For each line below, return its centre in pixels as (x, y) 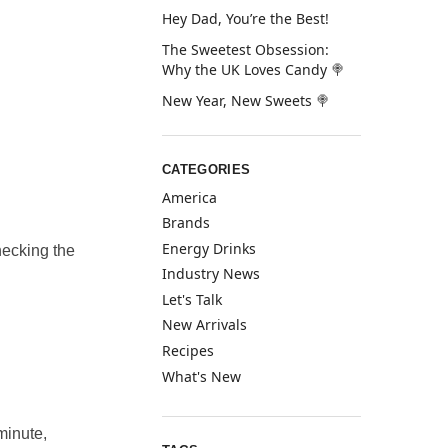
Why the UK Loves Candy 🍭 (254, 69)
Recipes (188, 351)
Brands (186, 223)
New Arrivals (205, 325)
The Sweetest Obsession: (246, 49)
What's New (202, 376)
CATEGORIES (206, 170)
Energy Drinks (209, 248)
